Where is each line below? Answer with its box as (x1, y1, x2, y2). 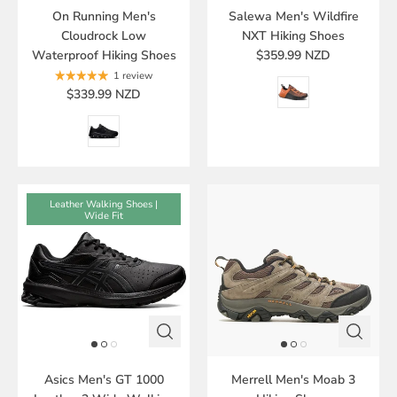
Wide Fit (84, 208, 123, 222)
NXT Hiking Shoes (242, 27, 345, 45)
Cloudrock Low (61, 27, 146, 45)
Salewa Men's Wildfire (228, 8, 359, 26)
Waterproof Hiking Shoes (31, 47, 176, 65)
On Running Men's (51, 8, 156, 26)
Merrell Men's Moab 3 (231, 371, 355, 389)
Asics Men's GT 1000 (43, 371, 164, 389)
